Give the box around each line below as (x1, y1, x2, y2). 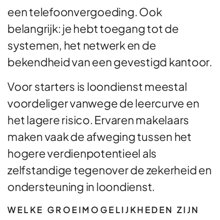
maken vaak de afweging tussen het (7, 129, 192, 143)
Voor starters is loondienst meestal (7, 79, 187, 93)
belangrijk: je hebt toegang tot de (7, 21, 179, 35)
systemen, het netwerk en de (7, 37, 156, 52)
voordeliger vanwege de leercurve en (7, 95, 199, 110)
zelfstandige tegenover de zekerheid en (7, 162, 212, 177)
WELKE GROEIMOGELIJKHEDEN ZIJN (7, 204, 199, 215)
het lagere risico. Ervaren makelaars (7, 112, 189, 127)
